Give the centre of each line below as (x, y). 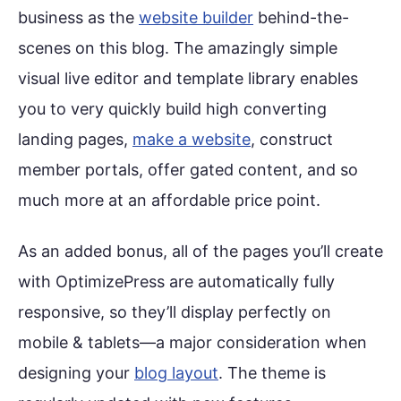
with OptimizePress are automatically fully (176, 281)
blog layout (176, 372)
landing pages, (75, 139)
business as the (78, 17)
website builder (196, 17)
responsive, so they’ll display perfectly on (175, 311)
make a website (192, 139)
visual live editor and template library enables (188, 78)
